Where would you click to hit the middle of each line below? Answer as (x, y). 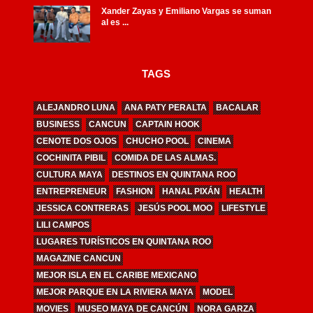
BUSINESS (58, 125)
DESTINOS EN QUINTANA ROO (173, 175)
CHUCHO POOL (157, 141)
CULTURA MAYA (69, 175)
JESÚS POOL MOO (175, 209)
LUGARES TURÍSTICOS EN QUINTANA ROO (123, 242)
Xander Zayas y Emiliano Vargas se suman (187, 12)
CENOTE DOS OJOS (76, 141)
